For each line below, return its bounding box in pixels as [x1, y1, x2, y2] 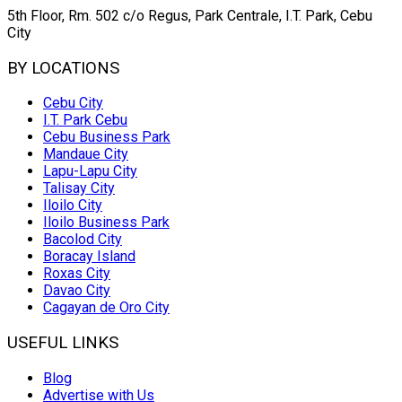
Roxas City [43, 265, 110, 283]
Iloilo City [43, 197, 102, 214]
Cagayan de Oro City [43, 299, 170, 317]
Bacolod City [43, 231, 122, 249]
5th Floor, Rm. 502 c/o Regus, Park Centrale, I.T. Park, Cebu [7, 6, 372, 24]
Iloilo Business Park [43, 214, 170, 232]
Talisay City [43, 179, 115, 197]
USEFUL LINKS [7, 333, 118, 354]
